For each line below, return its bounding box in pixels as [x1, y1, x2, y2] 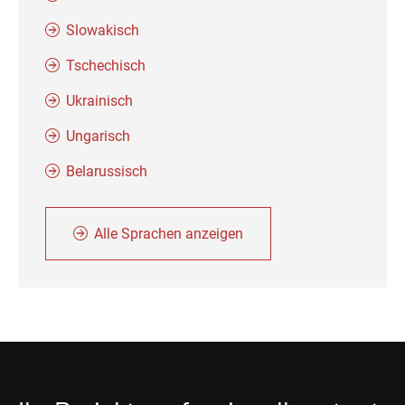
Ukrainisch [66, 92, 133, 109]
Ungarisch [66, 127, 130, 145]
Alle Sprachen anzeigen [94, 225, 243, 242]
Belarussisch [66, 163, 147, 180]
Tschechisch [66, 57, 146, 74]
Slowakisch [66, 22, 139, 39]
